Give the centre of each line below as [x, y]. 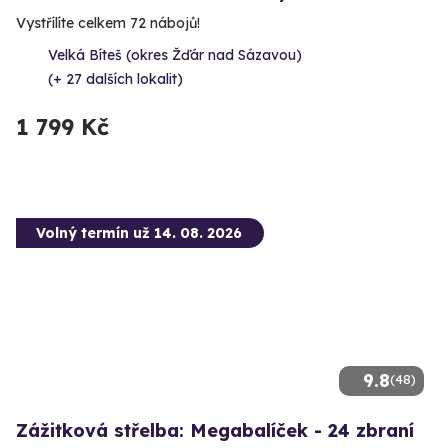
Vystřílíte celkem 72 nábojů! [108, 22]
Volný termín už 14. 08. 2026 [139, 232]
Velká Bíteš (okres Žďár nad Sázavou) [175, 54]
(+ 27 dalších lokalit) [115, 78]
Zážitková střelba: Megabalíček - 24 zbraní [215, 430]
